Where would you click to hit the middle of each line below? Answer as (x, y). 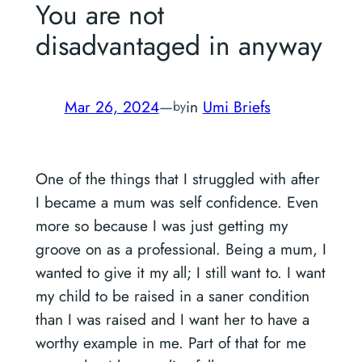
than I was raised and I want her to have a (172, 320)
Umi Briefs (236, 106)
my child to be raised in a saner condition (172, 296)
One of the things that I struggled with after (177, 179)
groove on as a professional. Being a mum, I (181, 249)
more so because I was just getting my (161, 226)
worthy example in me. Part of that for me (170, 343)
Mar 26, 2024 (112, 106)
